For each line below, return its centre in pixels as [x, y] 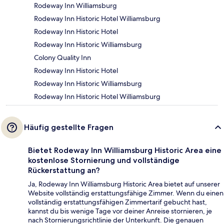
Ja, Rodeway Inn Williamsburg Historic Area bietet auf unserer [124, 184]
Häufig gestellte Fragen [69, 127]
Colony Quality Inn [62, 58]
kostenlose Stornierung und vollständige [104, 160]
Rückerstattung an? [64, 170]
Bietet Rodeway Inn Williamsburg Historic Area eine [125, 150]
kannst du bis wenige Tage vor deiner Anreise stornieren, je [120, 211]
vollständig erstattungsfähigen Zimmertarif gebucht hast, [117, 202]
